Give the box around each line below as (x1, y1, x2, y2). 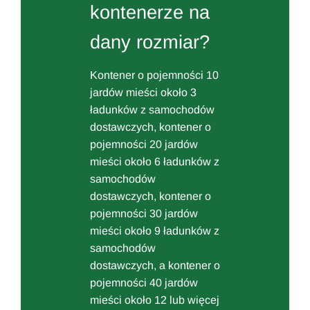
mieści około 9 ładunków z (90, 225, 219, 237)
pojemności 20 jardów (90, 138, 198, 151)
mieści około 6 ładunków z (90, 156, 219, 168)
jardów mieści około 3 (90, 86, 197, 99)
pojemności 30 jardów (90, 208, 198, 220)
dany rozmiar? (90, 31, 210, 53)
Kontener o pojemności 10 (90, 69, 219, 82)
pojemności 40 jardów (90, 277, 198, 289)
